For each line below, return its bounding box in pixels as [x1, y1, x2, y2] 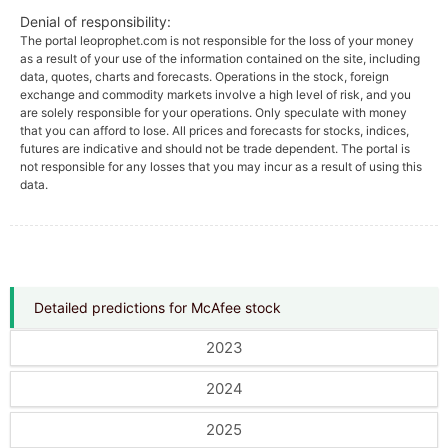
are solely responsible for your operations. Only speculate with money [20, 105, 407, 120]
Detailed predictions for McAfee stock [34, 299, 281, 316]
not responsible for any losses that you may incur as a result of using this [20, 159, 422, 174]
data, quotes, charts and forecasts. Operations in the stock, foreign [20, 69, 389, 84]
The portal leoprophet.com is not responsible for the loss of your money [20, 33, 414, 48]
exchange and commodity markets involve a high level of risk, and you [20, 87, 411, 102]
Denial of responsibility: [20, 13, 171, 30]
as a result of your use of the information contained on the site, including [20, 51, 420, 66]
